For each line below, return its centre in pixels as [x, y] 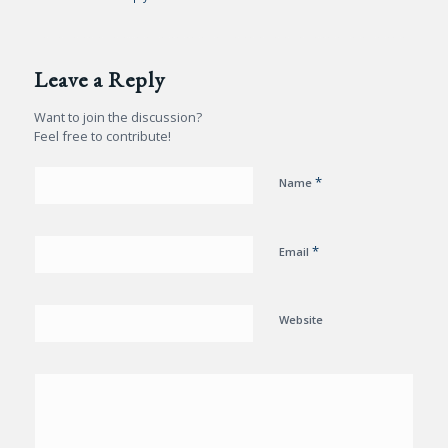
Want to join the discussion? [117, 117]
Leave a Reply [99, 79]
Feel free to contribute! [102, 136]
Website [300, 319]
